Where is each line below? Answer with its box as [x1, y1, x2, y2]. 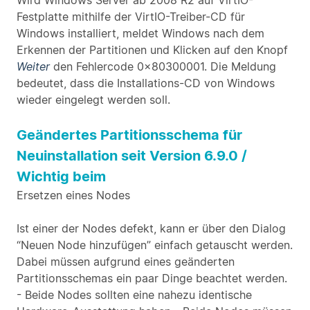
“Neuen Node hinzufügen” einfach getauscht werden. [17, 238, 293, 252]
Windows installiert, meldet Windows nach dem [17, 26, 264, 40]
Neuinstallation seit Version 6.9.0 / [17, 147, 247, 164]
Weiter [17, 60, 50, 73]
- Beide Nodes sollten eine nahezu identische [17, 288, 252, 302]
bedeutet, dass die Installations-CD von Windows [17, 76, 275, 90]
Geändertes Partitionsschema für [17, 127, 242, 143]
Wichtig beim [17, 168, 106, 185]
